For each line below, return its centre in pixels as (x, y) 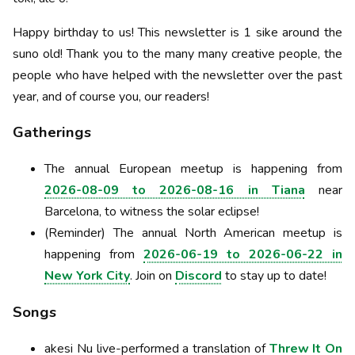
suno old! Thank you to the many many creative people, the (177, 53)
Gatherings (52, 133)
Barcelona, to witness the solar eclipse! (152, 212)
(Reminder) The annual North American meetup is (193, 233)
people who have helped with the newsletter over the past (177, 75)
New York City (87, 276)
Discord (198, 276)
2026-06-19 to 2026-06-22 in (243, 255)
